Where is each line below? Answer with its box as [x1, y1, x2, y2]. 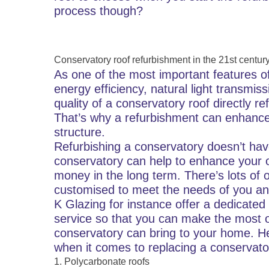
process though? [54, 4, 143, 17]
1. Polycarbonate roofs [54, 256, 150, 267]
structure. [54, 125, 105, 139]
